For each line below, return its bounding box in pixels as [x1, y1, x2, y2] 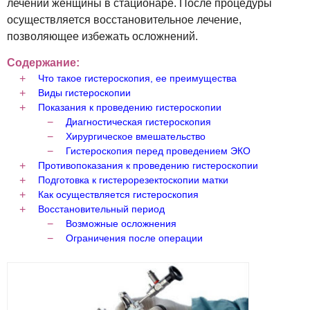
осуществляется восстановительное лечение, [7, 14, 241, 26]
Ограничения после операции [66, 232, 203, 244]
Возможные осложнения [66, 218, 176, 229]
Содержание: [7, 57, 80, 69]
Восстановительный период [38, 203, 165, 215]
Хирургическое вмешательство [66, 131, 206, 142]
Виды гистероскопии [38, 87, 131, 98]
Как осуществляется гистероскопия [38, 189, 199, 200]
